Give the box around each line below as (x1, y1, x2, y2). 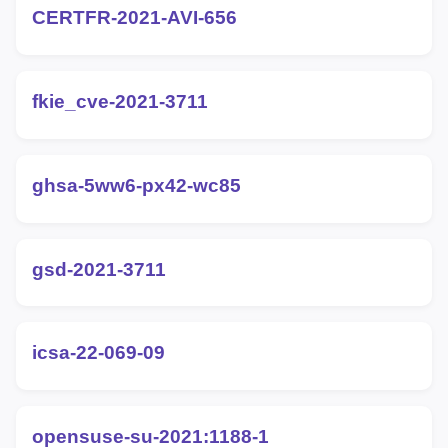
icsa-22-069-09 (32, 342, 165, 364)
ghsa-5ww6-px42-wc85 (32, 174, 241, 196)
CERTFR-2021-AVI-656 (32, 7, 237, 29)
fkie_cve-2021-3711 (32, 91, 208, 113)
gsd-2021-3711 (32, 258, 166, 280)
